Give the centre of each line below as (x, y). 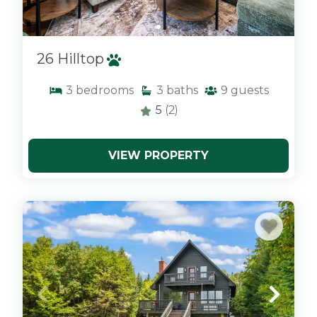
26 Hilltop (70, 59)
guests (249, 90)
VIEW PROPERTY (158, 155)
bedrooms (104, 90)
